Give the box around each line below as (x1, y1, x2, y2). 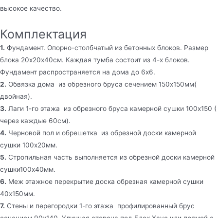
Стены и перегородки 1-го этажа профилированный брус (5, 202, 195, 210)
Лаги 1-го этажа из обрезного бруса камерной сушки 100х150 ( (6, 105, 217, 113)
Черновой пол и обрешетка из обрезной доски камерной (6, 129, 196, 137)
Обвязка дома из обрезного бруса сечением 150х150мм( (6, 80, 197, 89)
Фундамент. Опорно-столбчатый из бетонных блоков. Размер (5, 44, 208, 52)
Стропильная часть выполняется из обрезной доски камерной (6, 153, 215, 162)
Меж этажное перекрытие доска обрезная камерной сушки (6, 178, 203, 186)
